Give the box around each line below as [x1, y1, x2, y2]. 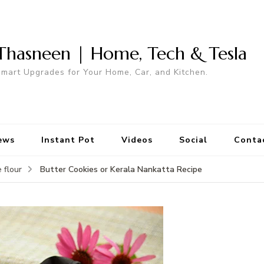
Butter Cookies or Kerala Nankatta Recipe [40, 164, 202, 176]
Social [179, 134, 207, 146]
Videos [121, 134, 153, 146]
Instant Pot [41, 134, 95, 146]
